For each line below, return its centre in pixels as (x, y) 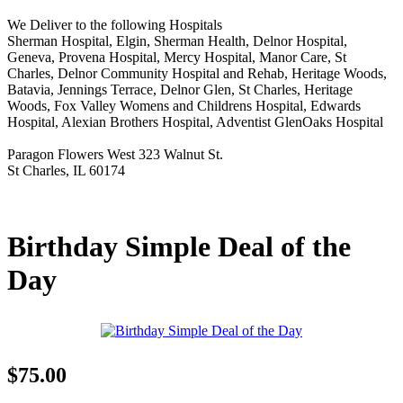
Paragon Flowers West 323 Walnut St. (115, 154)
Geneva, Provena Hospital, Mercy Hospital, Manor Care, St (177, 57)
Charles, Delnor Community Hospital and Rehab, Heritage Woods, (197, 73)
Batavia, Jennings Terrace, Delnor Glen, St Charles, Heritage (180, 90)
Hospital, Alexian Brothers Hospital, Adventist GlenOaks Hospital (195, 122)
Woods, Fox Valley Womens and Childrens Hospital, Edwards (184, 106)
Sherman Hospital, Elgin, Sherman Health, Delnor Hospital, (177, 41)
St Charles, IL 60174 (66, 170)
